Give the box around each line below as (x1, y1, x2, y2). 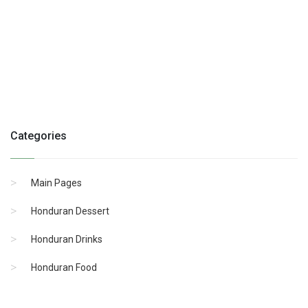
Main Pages (31, 177, 82, 188)
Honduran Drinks (31, 234, 102, 245)
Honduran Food (31, 262, 97, 273)
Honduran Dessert (31, 206, 109, 217)
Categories (10, 129, 67, 142)
